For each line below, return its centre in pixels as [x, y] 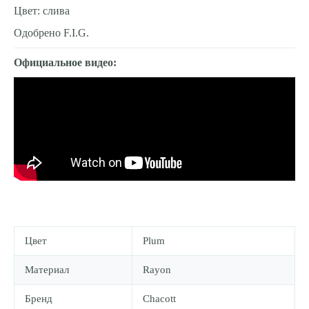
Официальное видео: [65, 62]
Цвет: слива [42, 10]
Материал [47, 269]
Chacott [159, 298]
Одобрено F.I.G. [51, 32]
